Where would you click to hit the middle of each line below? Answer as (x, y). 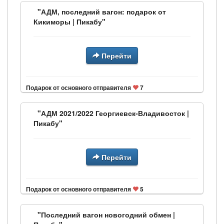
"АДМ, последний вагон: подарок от (102, 11)
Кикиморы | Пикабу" (69, 21)
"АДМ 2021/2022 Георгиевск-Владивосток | (113, 113)
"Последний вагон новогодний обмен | (106, 214)
